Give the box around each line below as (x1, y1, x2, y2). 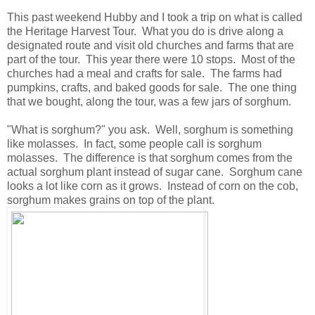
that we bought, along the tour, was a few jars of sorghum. (7, 95, 291, 108)
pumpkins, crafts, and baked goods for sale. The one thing (7, 81, 297, 94)
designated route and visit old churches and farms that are (7, 39, 294, 51)
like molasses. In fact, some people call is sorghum (7, 137, 262, 150)
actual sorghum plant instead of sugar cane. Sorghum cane (7, 165, 302, 178)
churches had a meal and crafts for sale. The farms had (7, 67, 282, 79)
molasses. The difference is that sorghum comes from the (7, 151, 292, 164)
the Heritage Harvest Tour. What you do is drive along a (7, 25, 283, 37)
